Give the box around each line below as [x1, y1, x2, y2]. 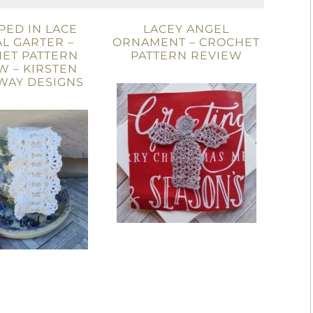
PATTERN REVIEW [130, 49, 242, 62]
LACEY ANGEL [143, 22, 230, 36]
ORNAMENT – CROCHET [112, 36, 261, 49]
